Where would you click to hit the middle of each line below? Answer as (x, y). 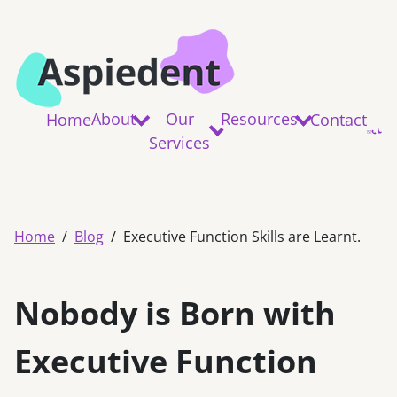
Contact (338, 120)
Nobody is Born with (175, 313)
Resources (260, 119)
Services (180, 143)
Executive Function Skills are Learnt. (242, 237)
